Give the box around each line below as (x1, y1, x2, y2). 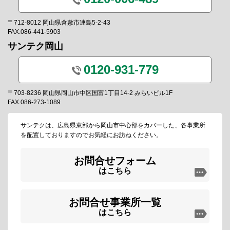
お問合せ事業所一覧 (69, 197, 161, 208)
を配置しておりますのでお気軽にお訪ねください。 (21, 131, 162, 139)
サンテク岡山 (8, 41, 63, 51)
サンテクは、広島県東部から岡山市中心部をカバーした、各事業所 (21, 122, 205, 129)
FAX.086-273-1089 (8, 99, 61, 106)
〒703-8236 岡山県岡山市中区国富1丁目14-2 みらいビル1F (8, 89, 172, 97)
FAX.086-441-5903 (8, 28, 61, 35)
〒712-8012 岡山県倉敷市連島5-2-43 (8, 18, 110, 26)
